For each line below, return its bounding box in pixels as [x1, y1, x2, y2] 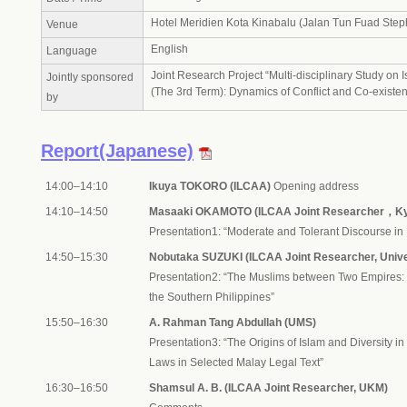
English [151, 43, 188, 55]
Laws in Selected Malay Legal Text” [149, 356, 323, 369]
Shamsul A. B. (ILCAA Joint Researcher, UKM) [149, 382, 388, 394]
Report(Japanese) [41, 141, 194, 161]
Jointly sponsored [46, 71, 134, 84]
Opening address [271, 180, 359, 193]
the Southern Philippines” [149, 291, 274, 303]
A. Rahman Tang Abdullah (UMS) [149, 316, 316, 329]
